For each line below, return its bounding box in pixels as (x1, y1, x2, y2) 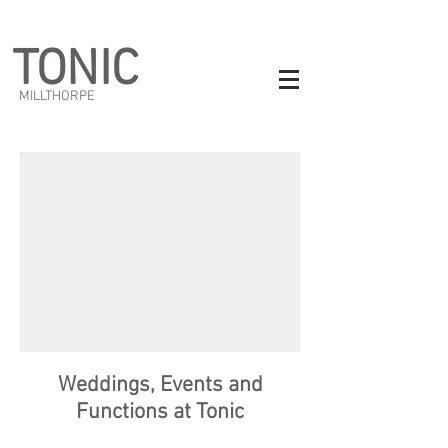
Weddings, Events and (57, 372, 263, 399)
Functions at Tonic (76, 399, 244, 426)
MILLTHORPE (19, 88, 95, 105)
